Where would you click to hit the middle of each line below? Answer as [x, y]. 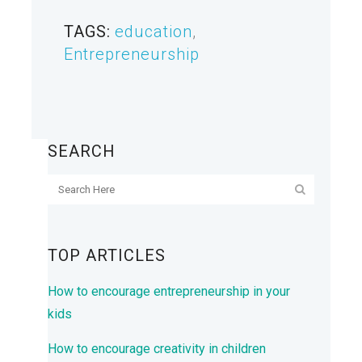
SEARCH [82, 151]
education [154, 31]
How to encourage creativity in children [157, 348]
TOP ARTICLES [107, 255]
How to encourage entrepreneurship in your [169, 291]
